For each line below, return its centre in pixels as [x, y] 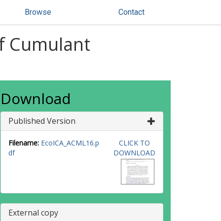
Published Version [42, 121]
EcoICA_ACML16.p [70, 143]
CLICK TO [134, 143]
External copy [33, 213]
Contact [131, 12]
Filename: [24, 143]
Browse [38, 12]
